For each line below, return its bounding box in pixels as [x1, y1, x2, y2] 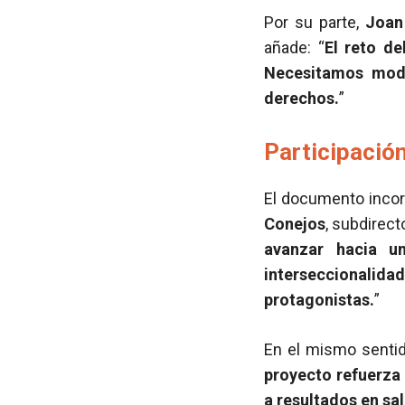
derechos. [264, 89, 339, 108]
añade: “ [264, 38, 325, 57]
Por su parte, [264, 13, 365, 32]
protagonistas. [264, 290, 374, 309]
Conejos [264, 214, 325, 233]
